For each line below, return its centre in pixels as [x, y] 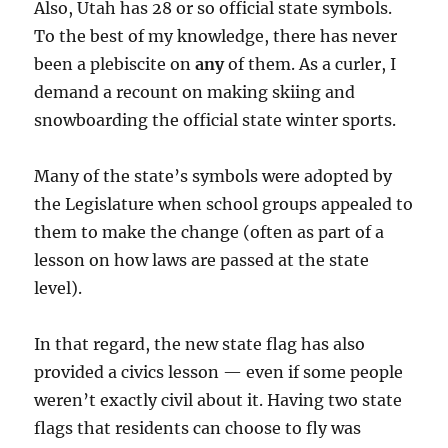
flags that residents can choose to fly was [198, 427]
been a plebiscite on [115, 63]
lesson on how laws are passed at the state [202, 259]
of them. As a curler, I [310, 63]
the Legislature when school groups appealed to [224, 203]
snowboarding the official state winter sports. [215, 119]
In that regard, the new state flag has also [200, 343]
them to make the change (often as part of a [209, 231]
